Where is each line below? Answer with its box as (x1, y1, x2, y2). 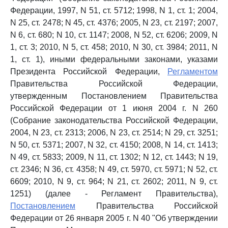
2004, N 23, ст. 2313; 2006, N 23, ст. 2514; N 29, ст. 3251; (10, 128, 218, 137)
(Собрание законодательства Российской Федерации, (10, 116, 218, 125)
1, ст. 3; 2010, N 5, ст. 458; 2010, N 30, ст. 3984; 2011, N (10, 43, 218, 51)
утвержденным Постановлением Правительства (10, 92, 218, 100)
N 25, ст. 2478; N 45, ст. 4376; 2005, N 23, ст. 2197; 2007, (10, 18, 218, 27)
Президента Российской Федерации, (10, 67, 167, 76)
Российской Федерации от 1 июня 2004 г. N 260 (10, 104, 218, 112)
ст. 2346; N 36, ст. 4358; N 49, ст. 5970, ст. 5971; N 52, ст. (10, 165, 218, 174)
